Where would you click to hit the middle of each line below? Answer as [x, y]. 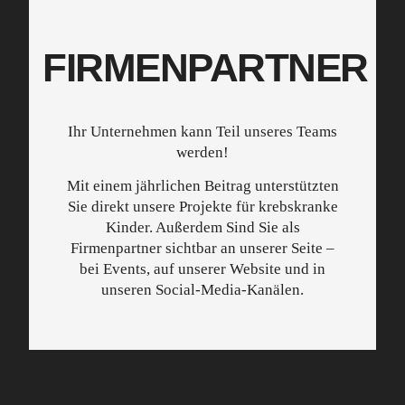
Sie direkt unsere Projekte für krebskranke [202, 207]
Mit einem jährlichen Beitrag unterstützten [202, 186]
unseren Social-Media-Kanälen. [202, 290]
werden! [202, 152]
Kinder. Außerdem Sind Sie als [202, 228]
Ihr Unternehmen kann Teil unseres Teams [202, 132]
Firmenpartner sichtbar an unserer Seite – [202, 249]
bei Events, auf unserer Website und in [202, 269]
